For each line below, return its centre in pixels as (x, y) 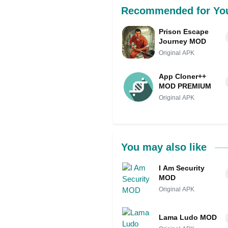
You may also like (165, 147)
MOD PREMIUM (185, 86)
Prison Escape (184, 31)
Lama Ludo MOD (188, 218)
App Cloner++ (182, 76)
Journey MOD (182, 41)
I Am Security (182, 168)
